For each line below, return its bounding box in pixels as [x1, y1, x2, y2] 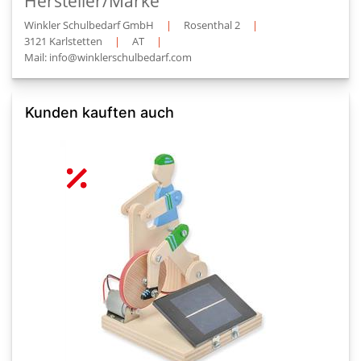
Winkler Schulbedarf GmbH [24, 18, 154, 32]
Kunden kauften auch [25, 104, 174, 121]
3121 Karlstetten [24, 34, 102, 48]
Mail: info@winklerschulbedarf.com [24, 50, 192, 64]
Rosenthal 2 [184, 18, 240, 32]
